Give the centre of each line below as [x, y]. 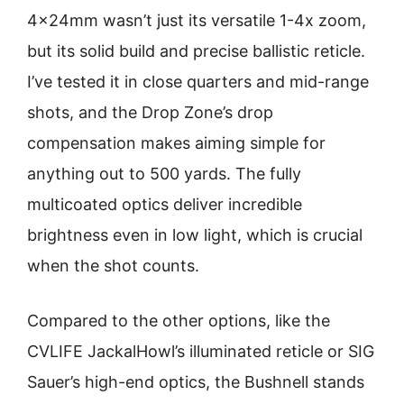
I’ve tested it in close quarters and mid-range [198, 82]
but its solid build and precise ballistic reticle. [196, 51]
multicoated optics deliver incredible [165, 204]
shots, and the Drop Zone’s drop [150, 112]
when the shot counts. [113, 266]
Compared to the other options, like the [179, 321]
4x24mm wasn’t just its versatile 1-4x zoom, [197, 20]
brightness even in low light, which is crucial [195, 235]
